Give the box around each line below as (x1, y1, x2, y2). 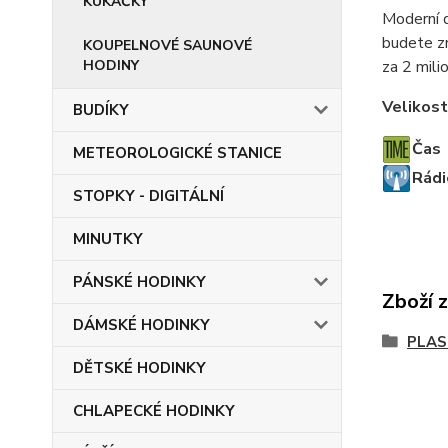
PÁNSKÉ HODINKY (73, 272, 206, 292)
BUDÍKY (73, 100, 129, 120)
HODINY (83, 56, 139, 75)
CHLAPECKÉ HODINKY (73, 401, 235, 421)
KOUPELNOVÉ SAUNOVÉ (83, 36, 252, 55)
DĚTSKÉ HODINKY (73, 358, 206, 378)
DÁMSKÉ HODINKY (73, 315, 210, 335)
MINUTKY (73, 229, 143, 249)
